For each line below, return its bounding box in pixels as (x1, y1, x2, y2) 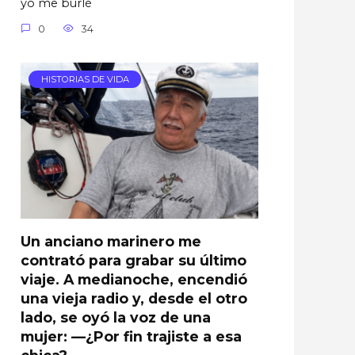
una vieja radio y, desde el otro (21, 289, 247, 307)
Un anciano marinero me (21, 232, 201, 250)
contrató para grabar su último (21, 251, 246, 269)
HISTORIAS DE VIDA (40, 74, 129, 86)
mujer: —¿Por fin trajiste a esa (21, 327, 242, 345)
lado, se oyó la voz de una (21, 308, 211, 326)
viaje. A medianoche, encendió (21, 270, 247, 288)
